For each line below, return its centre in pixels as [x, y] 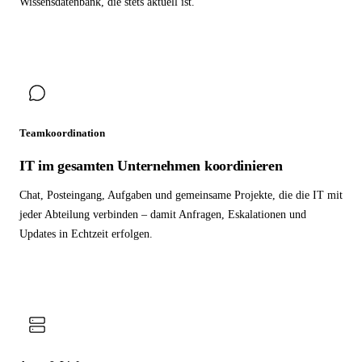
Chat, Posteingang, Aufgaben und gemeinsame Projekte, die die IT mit [181, 196]
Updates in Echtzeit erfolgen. [86, 234]
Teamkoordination [62, 133]
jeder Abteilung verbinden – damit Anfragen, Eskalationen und [163, 215]
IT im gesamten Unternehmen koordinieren [151, 166]
